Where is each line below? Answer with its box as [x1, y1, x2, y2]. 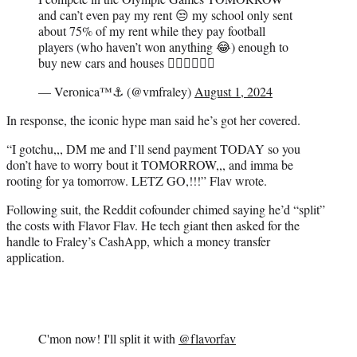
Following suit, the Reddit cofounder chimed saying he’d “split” [6, 201, 325, 218]
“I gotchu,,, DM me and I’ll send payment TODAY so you [6, 140, 300, 158]
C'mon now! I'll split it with [38, 330, 178, 347]
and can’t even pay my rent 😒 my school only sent [38, 6, 292, 24]
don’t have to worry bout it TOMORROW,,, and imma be [6, 156, 293, 174]
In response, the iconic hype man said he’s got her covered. [6, 112, 300, 129]
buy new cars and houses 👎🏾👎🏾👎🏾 [38, 54, 215, 72]
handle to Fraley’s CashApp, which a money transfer [6, 233, 270, 250]
